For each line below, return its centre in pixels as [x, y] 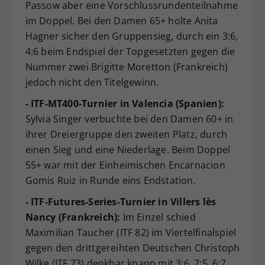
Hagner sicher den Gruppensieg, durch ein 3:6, [132, 36]
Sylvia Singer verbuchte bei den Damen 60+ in [129, 119]
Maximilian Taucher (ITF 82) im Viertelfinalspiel [131, 233]
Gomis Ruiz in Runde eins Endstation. [110, 181]
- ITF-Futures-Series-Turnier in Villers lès [121, 202]
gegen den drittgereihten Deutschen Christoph [132, 248]
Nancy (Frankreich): [73, 217]
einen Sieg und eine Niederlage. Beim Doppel [128, 150]
